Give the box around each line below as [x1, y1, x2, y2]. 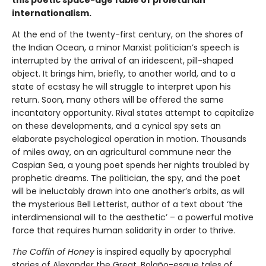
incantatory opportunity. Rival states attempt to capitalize [12, 107, 254, 119]
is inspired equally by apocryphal [94, 246, 231, 258]
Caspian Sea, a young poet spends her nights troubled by [12, 159, 249, 172]
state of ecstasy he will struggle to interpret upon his [12, 81, 231, 93]
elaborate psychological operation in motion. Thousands [12, 133, 246, 145]
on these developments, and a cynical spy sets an [12, 120, 221, 132]
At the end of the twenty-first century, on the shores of [12, 28, 243, 41]
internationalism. [12, 7, 91, 20]
